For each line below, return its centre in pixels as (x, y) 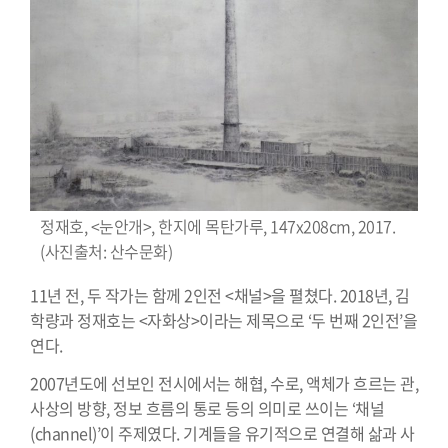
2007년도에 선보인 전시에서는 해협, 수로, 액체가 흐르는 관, (224, 383)
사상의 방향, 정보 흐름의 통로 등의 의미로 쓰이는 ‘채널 (207, 408)
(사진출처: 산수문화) (106, 251)
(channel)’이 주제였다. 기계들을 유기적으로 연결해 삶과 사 (222, 433)
